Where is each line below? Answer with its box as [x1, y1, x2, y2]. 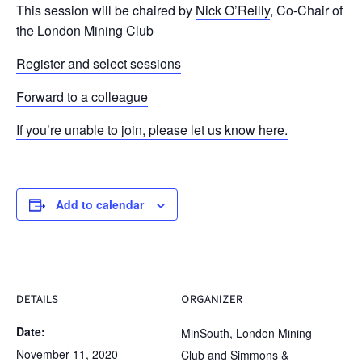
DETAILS [16, 292, 58, 306]
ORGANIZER [181, 292, 242, 306]
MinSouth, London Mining [181, 325, 312, 341]
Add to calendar [56, 196, 144, 213]
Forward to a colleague [16, 87, 148, 106]
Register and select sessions [16, 54, 181, 73]
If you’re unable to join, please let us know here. [16, 120, 288, 139]
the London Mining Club [16, 21, 154, 40]
